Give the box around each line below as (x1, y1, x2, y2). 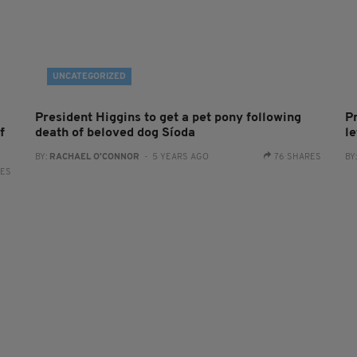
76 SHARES (274, 152, 322, 162)
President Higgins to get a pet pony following (34, 111, 301, 124)
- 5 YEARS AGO (139, 152, 209, 162)
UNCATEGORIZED (52, 72, 126, 81)
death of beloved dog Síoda (34, 126, 195, 139)
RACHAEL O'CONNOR (49, 152, 139, 162)
